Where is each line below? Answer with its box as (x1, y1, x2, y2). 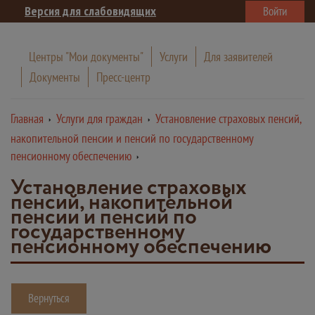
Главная (11, 110, 44, 127)
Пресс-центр (96, 69, 150, 85)
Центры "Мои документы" (29, 49, 143, 65)
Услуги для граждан (56, 110, 143, 127)
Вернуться (28, 290, 70, 306)
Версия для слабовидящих (25, 3, 156, 19)
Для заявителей (204, 49, 273, 65)
